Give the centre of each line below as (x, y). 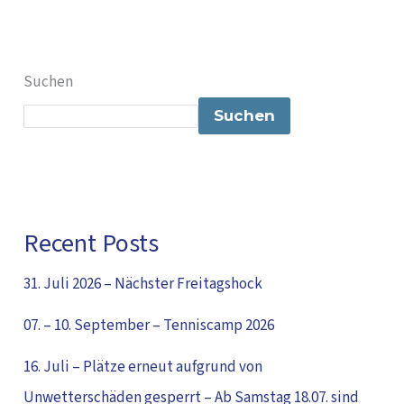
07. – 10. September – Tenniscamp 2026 (149, 326)
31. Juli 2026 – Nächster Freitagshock (143, 285)
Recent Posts (92, 244)
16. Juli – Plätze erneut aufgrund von (143, 367)
